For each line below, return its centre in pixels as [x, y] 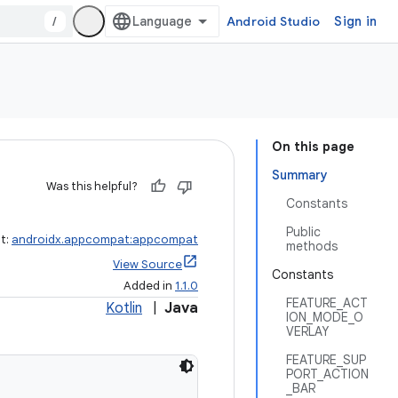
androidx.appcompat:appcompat [105, 239]
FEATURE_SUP [326, 360]
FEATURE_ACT [327, 303]
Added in [149, 286]
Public [303, 232]
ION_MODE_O [325, 317]
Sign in [355, 21]
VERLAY [307, 331]
